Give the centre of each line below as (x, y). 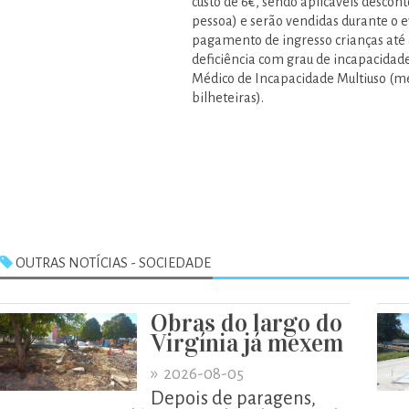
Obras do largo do (246, 323)
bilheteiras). (228, 98)
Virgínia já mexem (247, 343)
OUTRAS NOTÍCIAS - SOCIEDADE (112, 263)
